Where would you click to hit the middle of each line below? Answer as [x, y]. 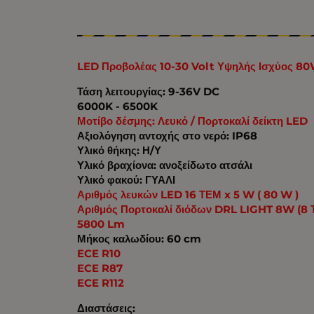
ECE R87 [100, 268]
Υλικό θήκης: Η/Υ [120, 150]
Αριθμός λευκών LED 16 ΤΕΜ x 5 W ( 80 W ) [188, 194]
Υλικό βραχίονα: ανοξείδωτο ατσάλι [165, 165]
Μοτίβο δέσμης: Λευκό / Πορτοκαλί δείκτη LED [193, 121]
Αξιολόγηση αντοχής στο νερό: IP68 [168, 135]
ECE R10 [99, 253]
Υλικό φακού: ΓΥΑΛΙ [127, 179]
